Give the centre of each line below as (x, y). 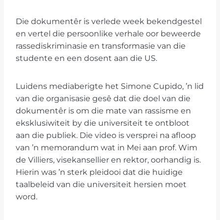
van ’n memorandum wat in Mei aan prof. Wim (107, 148)
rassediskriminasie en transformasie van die (101, 46)
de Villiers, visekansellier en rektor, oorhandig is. (108, 160)
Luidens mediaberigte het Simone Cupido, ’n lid (110, 86)
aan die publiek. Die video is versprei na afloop (106, 136)
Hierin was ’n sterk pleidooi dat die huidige (99, 172)
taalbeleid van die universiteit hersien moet (101, 185)
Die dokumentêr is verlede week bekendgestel (109, 22)
